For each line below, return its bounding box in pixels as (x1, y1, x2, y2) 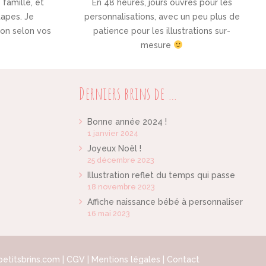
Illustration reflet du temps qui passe (87, 170, 235, 180)
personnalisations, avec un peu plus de (84, 11, 240, 21)
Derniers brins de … (78, 83, 178, 104)
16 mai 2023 (87, 209, 130, 218)
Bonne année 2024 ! (87, 117, 167, 126)
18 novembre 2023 (87, 182, 155, 191)
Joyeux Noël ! (87, 144, 141, 153)
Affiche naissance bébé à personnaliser (87, 197, 243, 207)
